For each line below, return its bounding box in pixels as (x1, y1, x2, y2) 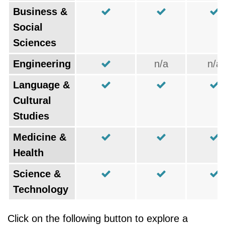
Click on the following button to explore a (8, 213, 188, 224)
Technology (13, 184, 68, 195)
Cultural (13, 95, 51, 106)
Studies (13, 110, 49, 122)
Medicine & (13, 132, 66, 143)
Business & (13, 6, 67, 17)
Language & (13, 79, 70, 90)
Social (13, 22, 43, 33)
